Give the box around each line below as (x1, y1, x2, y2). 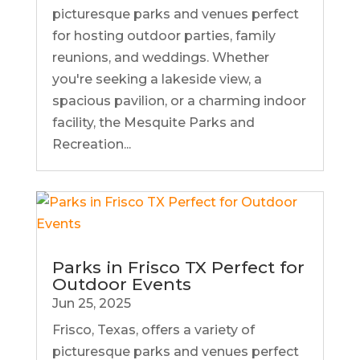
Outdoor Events (51, 273, 191, 294)
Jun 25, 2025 (51, 295, 131, 311)
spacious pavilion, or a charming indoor (51, 92, 306, 108)
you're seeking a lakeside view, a (51, 71, 262, 87)
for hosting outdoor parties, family (51, 27, 276, 43)
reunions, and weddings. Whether (51, 49, 269, 65)
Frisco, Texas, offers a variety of (51, 321, 255, 337)
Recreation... (51, 136, 131, 152)
